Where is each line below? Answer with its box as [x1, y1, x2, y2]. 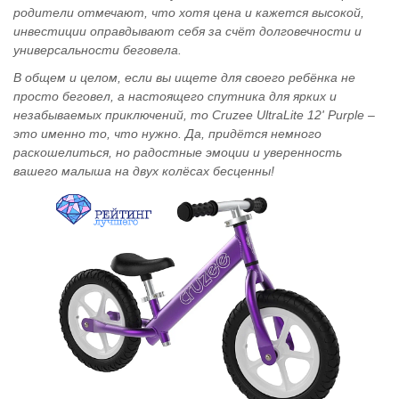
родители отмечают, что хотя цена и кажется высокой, [13, 5, 364, 20]
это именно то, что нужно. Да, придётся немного [13, 126, 322, 141]
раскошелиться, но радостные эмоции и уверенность [13, 145, 342, 159]
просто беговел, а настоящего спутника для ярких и [13, 89, 337, 103]
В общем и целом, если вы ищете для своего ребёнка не [13, 70, 355, 85]
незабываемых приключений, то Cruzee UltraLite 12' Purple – [13, 108, 375, 122]
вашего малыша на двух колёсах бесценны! [13, 164, 274, 178]
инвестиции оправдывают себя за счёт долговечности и [13, 24, 362, 38]
